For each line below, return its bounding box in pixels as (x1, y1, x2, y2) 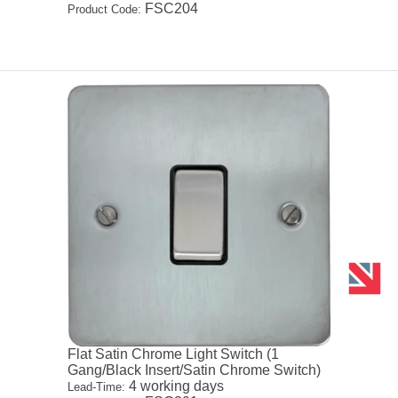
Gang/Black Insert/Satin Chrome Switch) (68, 362, 322, 378)
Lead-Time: (68, 380, 126, 394)
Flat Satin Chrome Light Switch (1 (68, 346, 280, 362)
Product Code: (68, 2, 142, 16)
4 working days (125, 378, 225, 394)
